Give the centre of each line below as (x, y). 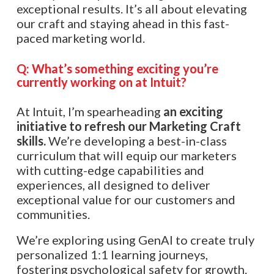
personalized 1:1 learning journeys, (112, 255)
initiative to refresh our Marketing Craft (128, 126)
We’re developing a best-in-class (136, 141)
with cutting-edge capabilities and (110, 170)
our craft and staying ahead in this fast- (123, 23)
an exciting (193, 112)
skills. (31, 141)
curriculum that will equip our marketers (126, 156)
